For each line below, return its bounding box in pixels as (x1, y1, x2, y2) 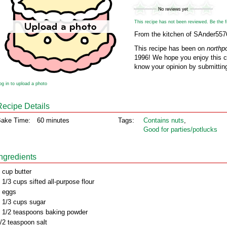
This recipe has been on (134, 45, 207, 52)
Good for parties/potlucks (143, 126, 217, 133)
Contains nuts (143, 117, 184, 124)
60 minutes (37, 117, 69, 124)
